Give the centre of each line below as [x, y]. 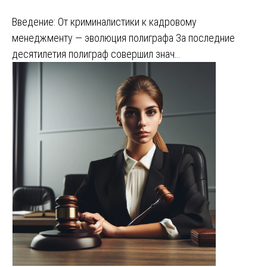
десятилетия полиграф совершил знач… [96, 54]
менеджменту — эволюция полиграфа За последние [123, 38]
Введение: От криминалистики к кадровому [104, 21]
